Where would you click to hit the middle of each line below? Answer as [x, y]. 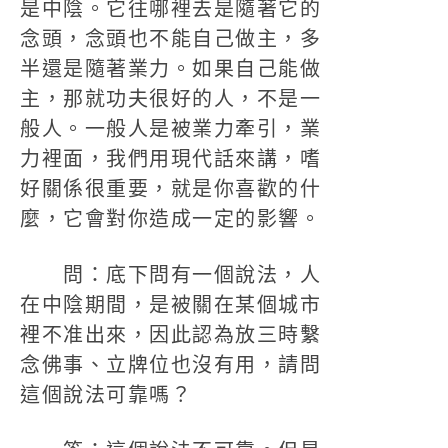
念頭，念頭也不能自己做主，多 [170, 39]
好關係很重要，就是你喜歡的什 [170, 189]
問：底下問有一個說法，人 [170, 275]
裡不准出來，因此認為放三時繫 [170, 335]
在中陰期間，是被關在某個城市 [170, 305]
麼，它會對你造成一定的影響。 [170, 219]
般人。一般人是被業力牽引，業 [170, 129]
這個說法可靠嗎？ [106, 395]
